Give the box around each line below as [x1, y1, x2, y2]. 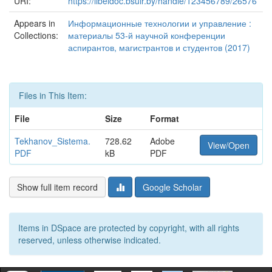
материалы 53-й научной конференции [68, 29, 225, 41]
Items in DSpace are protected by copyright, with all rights [18, 222, 239, 234]
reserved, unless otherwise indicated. [18, 234, 161, 246]
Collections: [14, 29, 58, 41]
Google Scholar [143, 181, 202, 193]
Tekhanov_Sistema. [15, 135, 90, 147]
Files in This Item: [19, 89, 87, 101]
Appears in [14, 17, 55, 29]
